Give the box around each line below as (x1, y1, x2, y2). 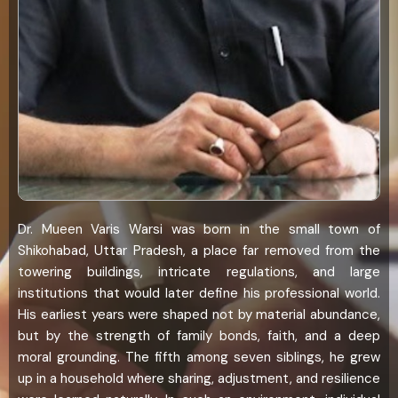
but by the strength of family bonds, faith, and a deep (18, 327, 380, 346)
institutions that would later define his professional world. (18, 284, 380, 303)
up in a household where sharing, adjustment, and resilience (18, 370, 380, 388)
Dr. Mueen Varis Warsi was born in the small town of (18, 220, 380, 239)
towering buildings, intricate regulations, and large (18, 263, 380, 282)
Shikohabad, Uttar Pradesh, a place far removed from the (18, 242, 380, 260)
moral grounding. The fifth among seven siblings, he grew (18, 348, 380, 367)
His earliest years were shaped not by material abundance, (18, 306, 380, 324)
